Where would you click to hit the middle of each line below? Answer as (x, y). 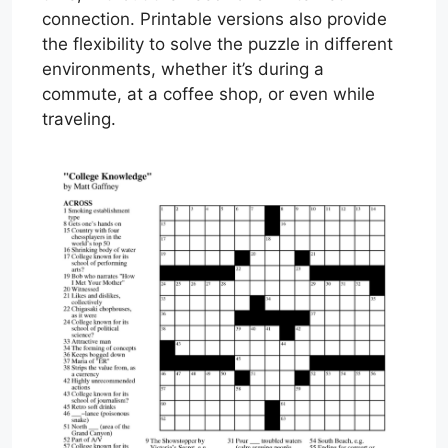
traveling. (79, 119)
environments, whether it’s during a (183, 69)
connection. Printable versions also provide (214, 19)
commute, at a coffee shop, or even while (208, 94)
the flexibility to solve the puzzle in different (217, 44)
